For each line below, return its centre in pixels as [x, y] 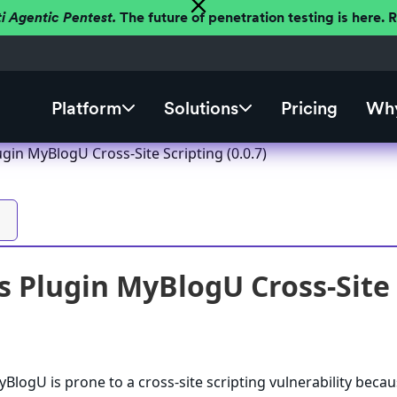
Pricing [309, 109]
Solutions [201, 109]
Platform [86, 109]
